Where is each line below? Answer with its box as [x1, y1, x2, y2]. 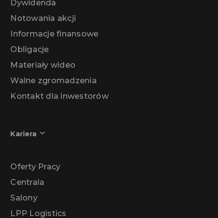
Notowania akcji [10, 14, 76, 23]
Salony [10, 193, 37, 203]
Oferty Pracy [10, 162, 61, 172]
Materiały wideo [10, 60, 76, 70]
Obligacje [10, 45, 49, 54]
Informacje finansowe [10, 29, 99, 39]
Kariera [10, 129, 37, 139]
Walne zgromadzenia [10, 76, 97, 86]
